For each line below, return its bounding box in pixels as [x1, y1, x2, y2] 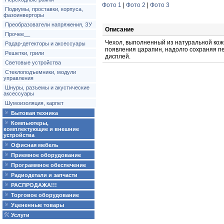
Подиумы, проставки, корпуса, [5, 6, 83, 12]
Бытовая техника [11, 110, 58, 116]
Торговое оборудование [11, 192, 79, 198]
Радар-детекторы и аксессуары [5, 40, 85, 46]
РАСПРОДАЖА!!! [11, 182, 57, 188]
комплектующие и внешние [3, 126, 79, 132]
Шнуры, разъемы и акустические [5, 84, 89, 90]
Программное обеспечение [11, 162, 86, 168]
